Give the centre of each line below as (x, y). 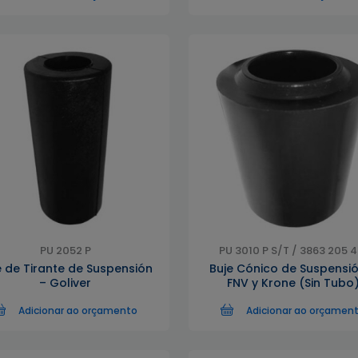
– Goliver (65, 283)
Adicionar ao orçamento (78, 310)
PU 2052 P (65, 251)
